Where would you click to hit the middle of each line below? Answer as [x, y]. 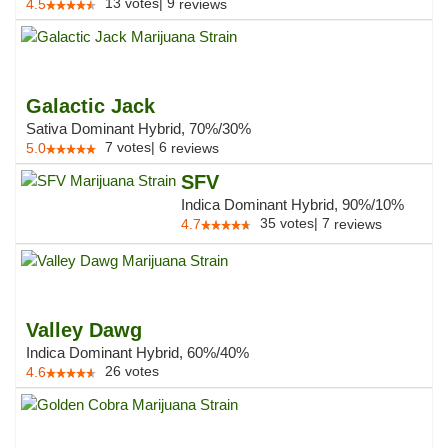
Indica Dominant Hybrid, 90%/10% [292, 204]
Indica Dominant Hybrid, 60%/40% [137, 352]
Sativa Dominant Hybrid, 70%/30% [138, 128]
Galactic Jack [90, 106]
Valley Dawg [84, 330]
